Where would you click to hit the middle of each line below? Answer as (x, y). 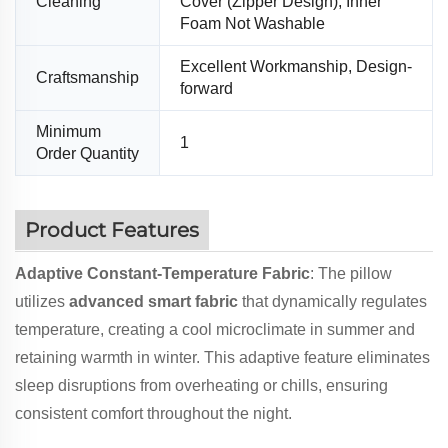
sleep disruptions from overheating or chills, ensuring (201, 386)
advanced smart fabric (153, 302)
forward (206, 89)
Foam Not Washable (252, 24)
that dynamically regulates (332, 302)
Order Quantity (87, 154)
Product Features (112, 229)
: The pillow (351, 274)
